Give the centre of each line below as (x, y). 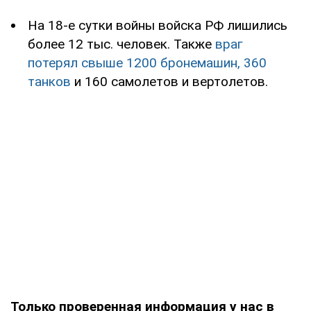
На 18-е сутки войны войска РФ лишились (158, 25)
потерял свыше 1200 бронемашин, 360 (147, 62)
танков (49, 81)
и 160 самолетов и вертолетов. (169, 81)
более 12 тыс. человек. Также (121, 44)
